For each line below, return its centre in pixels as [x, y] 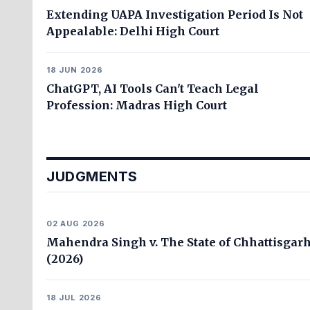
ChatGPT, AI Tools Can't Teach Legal [153, 89]
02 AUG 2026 [76, 224]
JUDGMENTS [92, 176]
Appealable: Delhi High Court [133, 31]
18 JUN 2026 [75, 70]
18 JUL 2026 [74, 298]
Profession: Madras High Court [137, 105]
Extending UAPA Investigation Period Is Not [175, 15]
